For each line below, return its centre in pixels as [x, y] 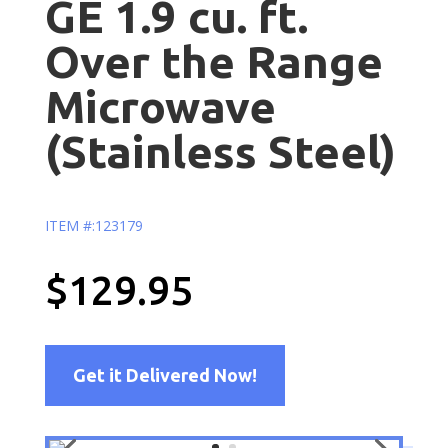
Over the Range [213, 61]
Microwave [160, 106]
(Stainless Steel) [220, 151]
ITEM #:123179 [93, 225]
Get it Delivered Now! [164, 375]
